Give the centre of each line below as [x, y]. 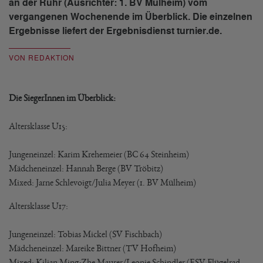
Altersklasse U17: [38, 206]
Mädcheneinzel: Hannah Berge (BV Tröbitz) [86, 168]
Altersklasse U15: [38, 126]
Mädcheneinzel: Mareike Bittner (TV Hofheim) [92, 248]
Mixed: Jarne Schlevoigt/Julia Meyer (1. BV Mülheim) [102, 182]
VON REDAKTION [42, 58]
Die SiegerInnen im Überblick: [62, 98]
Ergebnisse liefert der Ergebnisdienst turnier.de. [115, 31]
